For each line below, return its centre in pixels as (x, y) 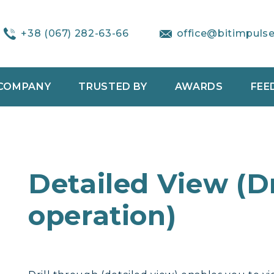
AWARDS (199, 87)
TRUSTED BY (113, 87)
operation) (102, 215)
